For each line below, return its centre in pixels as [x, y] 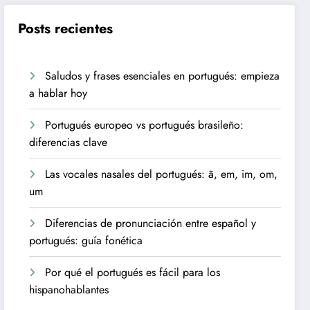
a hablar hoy [58, 93]
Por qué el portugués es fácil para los [133, 272]
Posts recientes [66, 28]
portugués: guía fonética [86, 240]
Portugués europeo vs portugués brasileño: [145, 125]
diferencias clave [69, 142]
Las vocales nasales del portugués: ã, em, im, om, [162, 174]
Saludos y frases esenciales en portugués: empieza [163, 75]
